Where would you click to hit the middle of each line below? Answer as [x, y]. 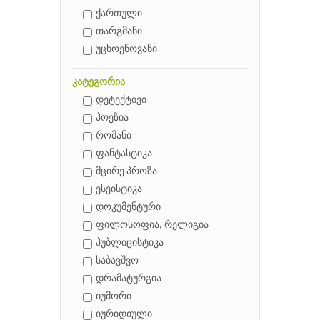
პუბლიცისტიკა [130, 244]
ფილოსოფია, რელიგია [152, 226]
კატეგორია [99, 83]
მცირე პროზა [126, 172]
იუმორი [114, 297]
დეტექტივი [121, 101]
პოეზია [112, 119]
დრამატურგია [129, 279]
